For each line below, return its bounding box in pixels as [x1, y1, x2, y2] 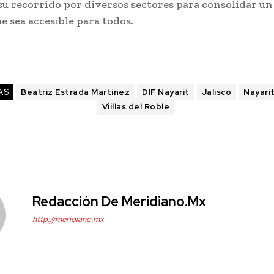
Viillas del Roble [102, 102, 170, 113]
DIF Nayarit [142, 87, 190, 98]
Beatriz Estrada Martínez [21, 87, 130, 98]
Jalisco [201, 87, 232, 98]
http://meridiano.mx [32, 214, 104, 225]
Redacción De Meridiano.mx [32, 193, 206, 211]
